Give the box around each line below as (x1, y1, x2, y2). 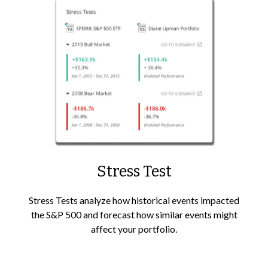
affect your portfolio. (91, 223, 177, 235)
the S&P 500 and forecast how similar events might (31, 209, 237, 221)
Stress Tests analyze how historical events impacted (29, 194, 239, 206)
